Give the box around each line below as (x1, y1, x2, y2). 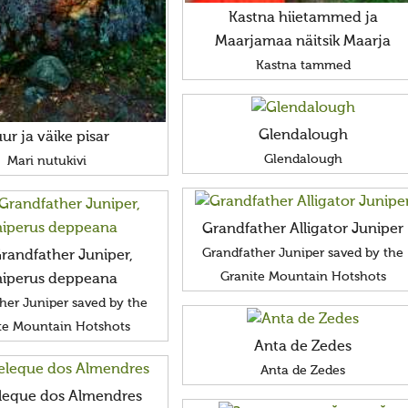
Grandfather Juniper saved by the (202, 246, 404, 260)
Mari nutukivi (7, 155, 87, 168)
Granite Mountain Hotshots (219, 270, 386, 283)
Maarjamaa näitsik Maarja (215, 34, 392, 49)
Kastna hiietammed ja (228, 10, 378, 25)
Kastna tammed (255, 58, 351, 72)
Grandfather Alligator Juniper (202, 221, 404, 237)
